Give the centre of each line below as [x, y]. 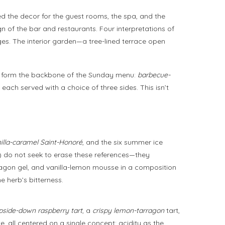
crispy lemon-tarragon [128, 211]
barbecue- [154, 75]
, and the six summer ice [123, 142]
